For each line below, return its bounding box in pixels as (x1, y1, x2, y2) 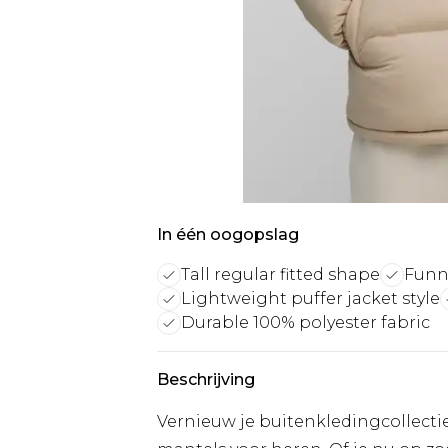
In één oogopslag (157, 225, 299, 244)
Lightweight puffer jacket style (181, 289, 440, 308)
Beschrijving (157, 370, 255, 389)
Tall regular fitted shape (181, 265, 380, 284)
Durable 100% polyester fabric (181, 313, 430, 332)
